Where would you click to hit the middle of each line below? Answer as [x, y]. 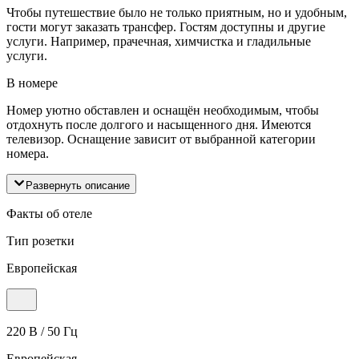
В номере [32, 83]
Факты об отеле [49, 213]
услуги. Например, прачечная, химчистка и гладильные [159, 41]
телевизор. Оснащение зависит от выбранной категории [161, 139]
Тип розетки [40, 240]
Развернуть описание [78, 185]
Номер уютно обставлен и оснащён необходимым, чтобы [163, 110]
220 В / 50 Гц [42, 331]
